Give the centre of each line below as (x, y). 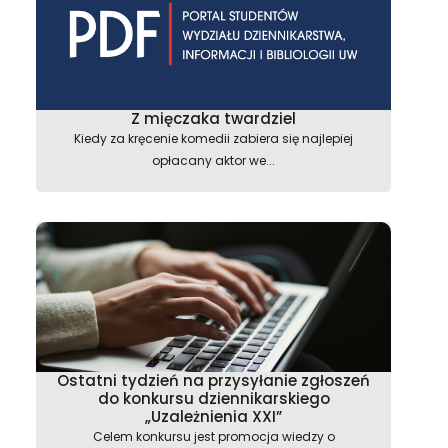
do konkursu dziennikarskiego (213, 398)
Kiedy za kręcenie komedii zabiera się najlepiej (213, 138)
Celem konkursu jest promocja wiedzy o (213, 436)
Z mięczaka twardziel (213, 118)
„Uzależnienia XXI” (213, 416)
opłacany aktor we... (213, 160)
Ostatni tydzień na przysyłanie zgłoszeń (213, 380)
